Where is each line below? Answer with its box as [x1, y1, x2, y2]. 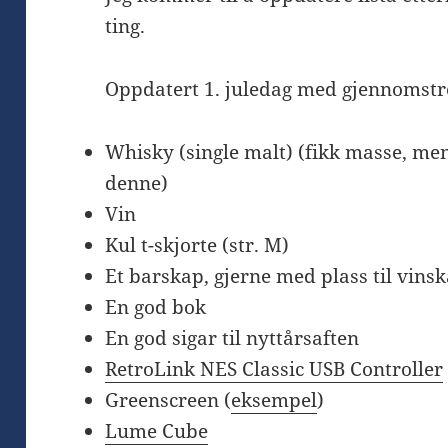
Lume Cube [105, 417, 209, 444]
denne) [105, 169, 169, 196]
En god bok [105, 293, 207, 320]
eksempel [231, 386, 318, 413]
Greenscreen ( [105, 386, 232, 413]
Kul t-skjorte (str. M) [105, 231, 290, 258]
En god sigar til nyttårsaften [105, 324, 360, 351]
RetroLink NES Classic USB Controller [105, 355, 444, 382]
